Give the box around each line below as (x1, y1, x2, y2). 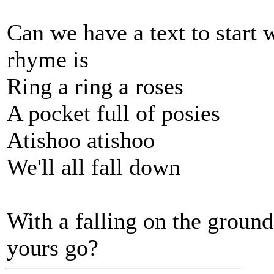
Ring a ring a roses (7, 73, 183, 99)
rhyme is (7, 46, 89, 72)
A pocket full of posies (7, 100, 220, 126)
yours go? (7, 235, 98, 261)
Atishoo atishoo (7, 127, 155, 153)
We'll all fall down (7, 154, 180, 180)
